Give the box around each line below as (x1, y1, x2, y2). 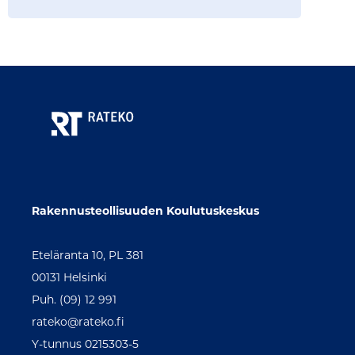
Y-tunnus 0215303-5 (32, 336, 139, 351)
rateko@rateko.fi (32, 314, 124, 329)
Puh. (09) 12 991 (32, 292, 116, 307)
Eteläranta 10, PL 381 (32, 247, 143, 262)
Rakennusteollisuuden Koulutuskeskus (32, 203, 259, 218)
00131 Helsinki (32, 269, 107, 284)
